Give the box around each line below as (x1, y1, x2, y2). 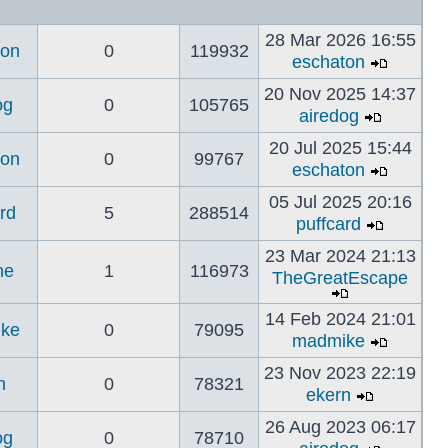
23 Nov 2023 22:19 (264, 363, 416, 383)
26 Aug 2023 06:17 (264, 417, 416, 437)
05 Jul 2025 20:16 (268, 192, 412, 212)
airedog (298, 106, 359, 126)
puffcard (296, 214, 361, 234)
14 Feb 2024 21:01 (264, 309, 416, 329)
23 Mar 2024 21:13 (264, 246, 416, 266)
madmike (292, 331, 365, 351)
